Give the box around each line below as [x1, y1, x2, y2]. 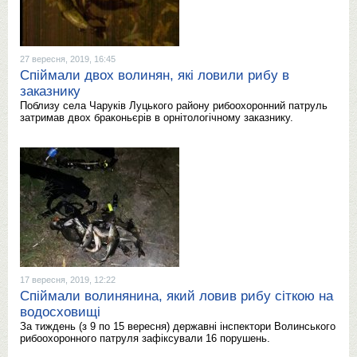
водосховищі [20, 304, 100, 320]
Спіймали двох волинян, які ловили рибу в [20, 68, 289, 83]
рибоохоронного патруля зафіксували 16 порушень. [20, 332, 270, 344]
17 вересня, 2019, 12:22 [20, 275, 116, 284]
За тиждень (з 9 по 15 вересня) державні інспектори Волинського [20, 320, 335, 332]
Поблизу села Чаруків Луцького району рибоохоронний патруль [20, 100, 328, 112]
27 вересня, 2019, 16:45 [20, 54, 116, 64]
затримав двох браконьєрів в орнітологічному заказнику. [20, 112, 293, 124]
